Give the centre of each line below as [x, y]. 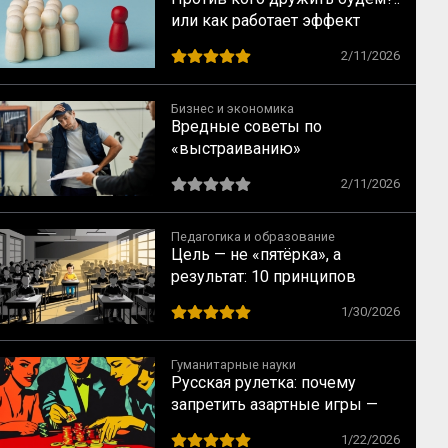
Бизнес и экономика [232, 108]
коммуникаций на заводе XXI [281, 170]
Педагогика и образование [253, 236]
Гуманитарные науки [233, 364]
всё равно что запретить [262, 426]
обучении [206, 320]
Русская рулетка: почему [263, 382]
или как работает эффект [265, 20]
